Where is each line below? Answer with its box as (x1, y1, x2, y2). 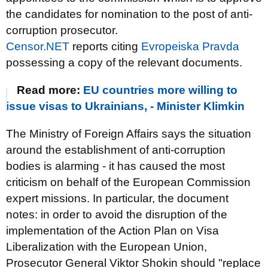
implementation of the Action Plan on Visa (6, 224, 219, 237)
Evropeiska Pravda (141, 40, 239, 53)
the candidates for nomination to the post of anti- (6, 8, 252, 20)
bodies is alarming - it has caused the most (6, 160, 225, 172)
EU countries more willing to (83, 84, 237, 96)
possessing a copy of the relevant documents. (6, 56, 242, 69)
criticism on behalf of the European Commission (6, 176, 251, 188)
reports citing (69, 40, 141, 53)
